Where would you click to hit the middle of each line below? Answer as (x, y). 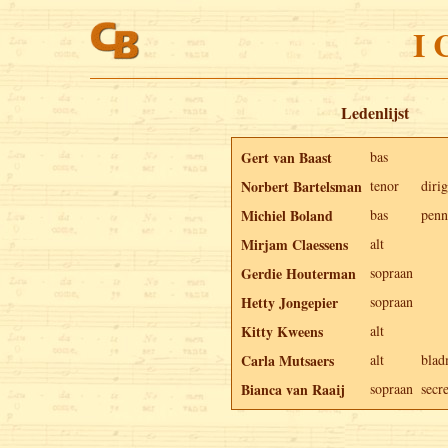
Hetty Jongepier (289, 302)
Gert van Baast (286, 157)
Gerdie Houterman (298, 273)
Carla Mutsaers (287, 360)
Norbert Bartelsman (301, 186)
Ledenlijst (375, 112)
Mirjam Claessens (294, 244)
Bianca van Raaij (293, 389)
